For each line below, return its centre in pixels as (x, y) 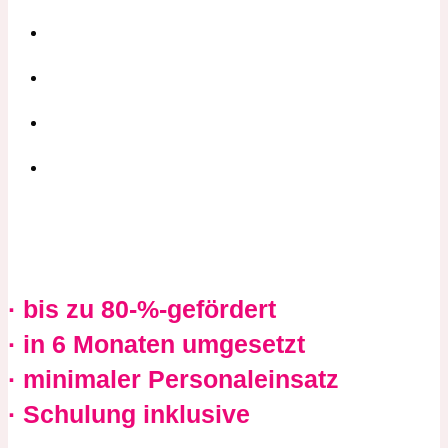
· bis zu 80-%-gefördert (142, 308)
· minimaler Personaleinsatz (173, 378)
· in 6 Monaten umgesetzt (156, 343)
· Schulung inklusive (129, 413)
